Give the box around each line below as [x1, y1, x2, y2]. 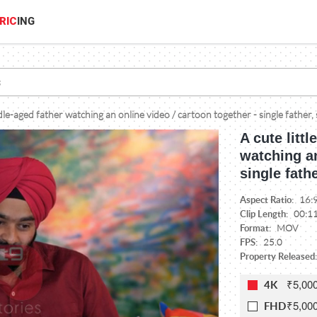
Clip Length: [240, 207, 290, 220]
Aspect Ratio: [240, 193, 296, 206]
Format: [240, 221, 273, 234]
